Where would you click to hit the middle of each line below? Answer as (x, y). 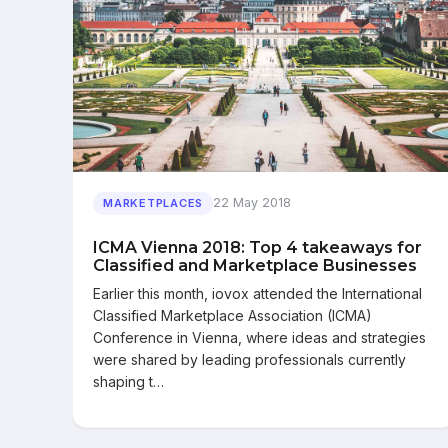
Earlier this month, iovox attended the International (257, 293)
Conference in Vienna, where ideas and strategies (259, 337)
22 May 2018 (252, 203)
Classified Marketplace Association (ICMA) (232, 315)
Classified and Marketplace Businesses (255, 265)
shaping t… (128, 381)
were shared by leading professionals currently (249, 359)
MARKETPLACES (153, 202)
